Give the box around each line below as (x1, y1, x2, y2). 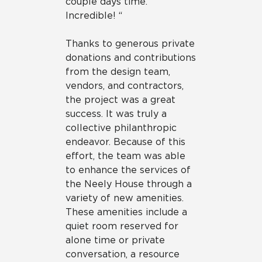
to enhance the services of (65, 164, 191, 175)
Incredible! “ (65, 9, 122, 21)
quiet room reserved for (65, 220, 178, 232)
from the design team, (65, 65, 170, 77)
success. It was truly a (65, 108, 167, 119)
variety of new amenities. (65, 192, 184, 204)
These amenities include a (65, 206, 187, 218)
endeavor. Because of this (65, 136, 185, 147)
